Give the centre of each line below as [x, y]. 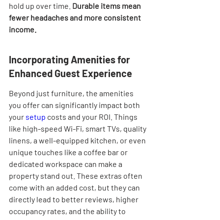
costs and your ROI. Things [92, 117]
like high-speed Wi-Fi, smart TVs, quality [78, 128]
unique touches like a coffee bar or [69, 152]
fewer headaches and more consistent [76, 17]
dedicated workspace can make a [66, 164]
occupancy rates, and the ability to [68, 211]
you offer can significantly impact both [75, 105]
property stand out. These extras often [76, 176]
